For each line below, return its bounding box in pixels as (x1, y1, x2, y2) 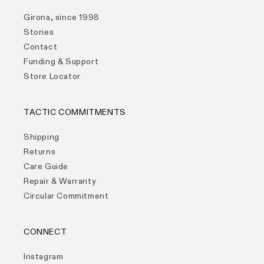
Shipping (24, 131, 60, 143)
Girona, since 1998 (24, 12, 100, 23)
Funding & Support (24, 56, 99, 67)
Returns (24, 146, 56, 157)
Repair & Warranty (24, 176, 97, 187)
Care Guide (24, 161, 68, 172)
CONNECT (24, 226, 67, 237)
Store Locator (24, 71, 81, 82)
